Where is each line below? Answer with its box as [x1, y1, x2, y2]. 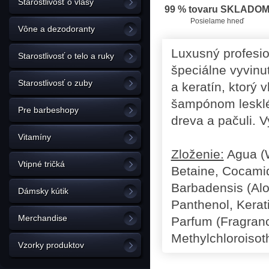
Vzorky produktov [18, 240, 84, 250]
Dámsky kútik [18, 186, 68, 196]
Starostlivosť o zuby [18, 78, 92, 88]
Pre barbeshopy [18, 105, 79, 115]
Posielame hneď [190, 17, 244, 25]
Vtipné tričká [18, 159, 65, 169]
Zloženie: [171, 147, 224, 161]
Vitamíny [18, 132, 51, 142]
